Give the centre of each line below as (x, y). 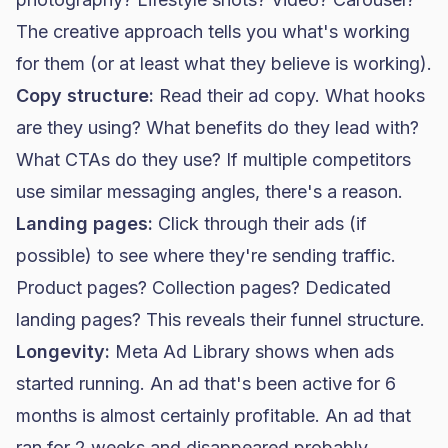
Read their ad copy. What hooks (289, 95)
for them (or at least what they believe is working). (224, 63)
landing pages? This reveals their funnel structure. (220, 319)
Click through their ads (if (260, 223)
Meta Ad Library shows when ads (252, 351)
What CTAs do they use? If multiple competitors (213, 159)
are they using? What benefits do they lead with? (217, 127)
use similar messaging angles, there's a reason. (209, 191)
